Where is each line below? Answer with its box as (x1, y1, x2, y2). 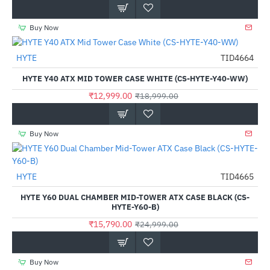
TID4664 (221, 52, 254, 63)
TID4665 (221, 171, 254, 182)
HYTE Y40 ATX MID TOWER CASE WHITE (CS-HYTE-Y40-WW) (22, 74, 248, 84)
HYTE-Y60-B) (111, 202, 159, 212)
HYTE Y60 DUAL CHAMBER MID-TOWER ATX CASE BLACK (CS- (20, 192, 250, 202)
